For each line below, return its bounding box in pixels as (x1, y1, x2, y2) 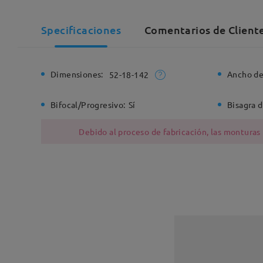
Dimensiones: (50, 69, 103, 79)
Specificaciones (41, 23, 121, 36)
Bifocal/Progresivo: (50, 99, 126, 110)
